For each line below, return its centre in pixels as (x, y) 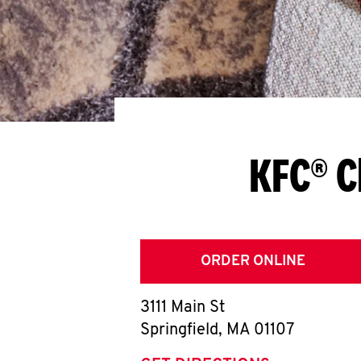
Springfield (179, 330)
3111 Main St (183, 308)
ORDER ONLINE (253, 261)
